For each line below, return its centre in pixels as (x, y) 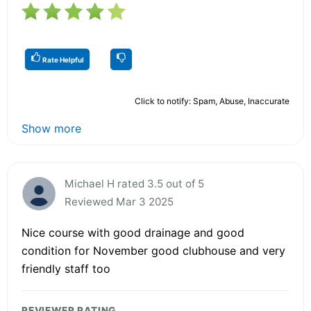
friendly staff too (66, 268)
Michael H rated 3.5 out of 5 (134, 183)
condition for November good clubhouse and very (153, 250)
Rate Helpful (62, 59)
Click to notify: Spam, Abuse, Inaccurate (212, 101)
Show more (51, 128)
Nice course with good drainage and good (133, 232)
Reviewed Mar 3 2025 (119, 201)
